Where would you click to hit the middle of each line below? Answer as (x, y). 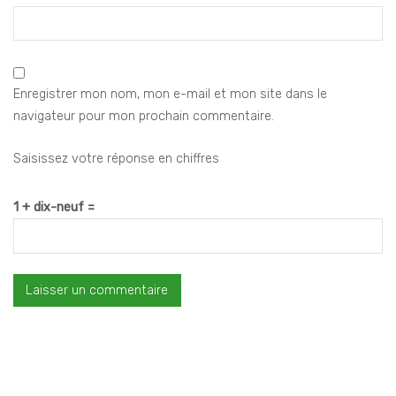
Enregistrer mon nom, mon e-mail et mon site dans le (170, 95)
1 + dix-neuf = (54, 208)
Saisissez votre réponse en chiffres (116, 159)
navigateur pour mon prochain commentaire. (144, 117)
